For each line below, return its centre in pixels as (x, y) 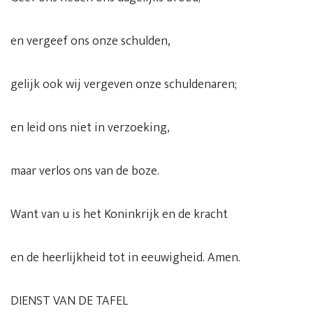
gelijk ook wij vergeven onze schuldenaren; (124, 85)
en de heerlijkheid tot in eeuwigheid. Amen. (125, 258)
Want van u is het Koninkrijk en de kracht (119, 214)
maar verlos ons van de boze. (85, 171)
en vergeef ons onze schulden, (90, 41)
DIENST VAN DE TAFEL (69, 301)
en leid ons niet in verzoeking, (90, 128)
